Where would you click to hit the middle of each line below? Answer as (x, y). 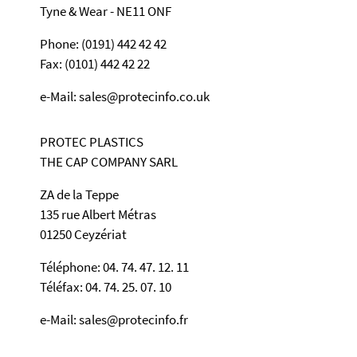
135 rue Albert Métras (98, 214)
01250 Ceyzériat (83, 234)
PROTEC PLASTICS (92, 141)
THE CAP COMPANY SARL (109, 161)
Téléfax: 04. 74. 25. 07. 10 (106, 286)
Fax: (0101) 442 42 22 (95, 63)
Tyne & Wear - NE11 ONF (106, 11)
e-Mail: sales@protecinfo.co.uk (125, 96)
